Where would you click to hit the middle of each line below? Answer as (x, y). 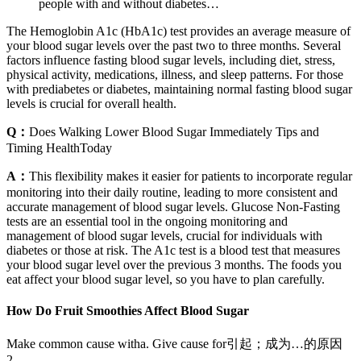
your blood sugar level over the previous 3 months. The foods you (174, 265)
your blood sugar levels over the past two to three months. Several (174, 46)
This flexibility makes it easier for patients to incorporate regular (191, 176)
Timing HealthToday (59, 148)
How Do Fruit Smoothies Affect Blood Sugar (128, 311)
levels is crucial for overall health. (91, 104)
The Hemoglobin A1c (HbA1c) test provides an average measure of (178, 31)
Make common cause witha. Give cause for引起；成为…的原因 (174, 343)
